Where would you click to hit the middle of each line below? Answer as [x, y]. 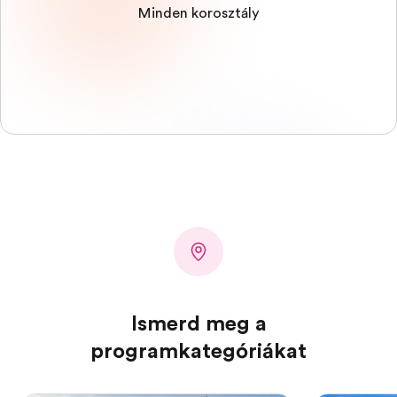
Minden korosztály [198, 13]
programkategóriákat [198, 351]
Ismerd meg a [198, 323]
